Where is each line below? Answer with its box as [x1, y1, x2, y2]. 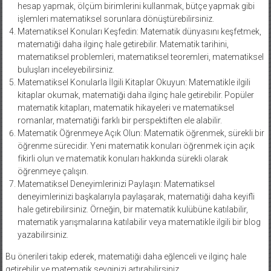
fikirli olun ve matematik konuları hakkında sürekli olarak [17, 153, 228, 163]
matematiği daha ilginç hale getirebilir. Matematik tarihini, [17, 39, 229, 49]
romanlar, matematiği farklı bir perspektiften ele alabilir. [17, 115, 222, 125]
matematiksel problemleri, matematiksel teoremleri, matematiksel [17, 51, 264, 62]
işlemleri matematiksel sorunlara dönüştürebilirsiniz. [17, 13, 214, 24]
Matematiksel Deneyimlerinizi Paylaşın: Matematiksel [17, 178, 215, 189]
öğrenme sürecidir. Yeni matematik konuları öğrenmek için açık [17, 140, 255, 151]
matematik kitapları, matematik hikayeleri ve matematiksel [17, 102, 234, 113]
